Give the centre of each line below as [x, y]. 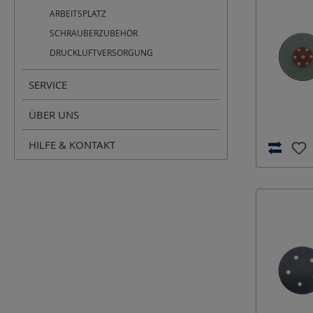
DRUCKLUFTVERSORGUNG [101, 52]
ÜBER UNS [54, 115]
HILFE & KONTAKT [72, 145]
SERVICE [48, 85]
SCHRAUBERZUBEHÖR [94, 33]
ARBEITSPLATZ [78, 13]
